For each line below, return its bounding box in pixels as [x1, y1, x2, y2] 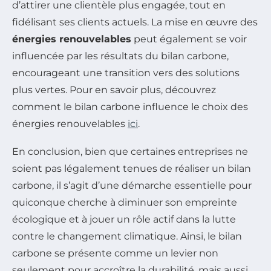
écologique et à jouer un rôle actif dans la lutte [12, 214, 236, 226]
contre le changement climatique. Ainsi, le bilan [12, 230, 242, 243]
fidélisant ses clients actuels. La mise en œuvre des [12, 16, 258, 28]
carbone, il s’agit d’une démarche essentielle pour [12, 180, 252, 192]
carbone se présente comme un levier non [12, 247, 218, 260]
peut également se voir [131, 33, 247, 45]
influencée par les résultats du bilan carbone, [12, 50, 229, 62]
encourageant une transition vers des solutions [12, 67, 240, 79]
